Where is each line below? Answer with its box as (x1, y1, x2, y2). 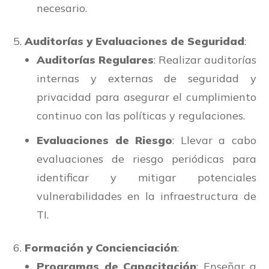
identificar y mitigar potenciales (37, 171, 256, 185)
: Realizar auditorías (154, 53, 256, 67)
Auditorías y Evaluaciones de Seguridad (25, 34, 244, 49)
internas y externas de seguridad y (37, 71, 256, 86)
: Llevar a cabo (172, 133, 257, 148)
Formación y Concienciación (25, 241, 177, 255)
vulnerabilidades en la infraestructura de (37, 189, 256, 204)
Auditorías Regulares (37, 53, 154, 67)
